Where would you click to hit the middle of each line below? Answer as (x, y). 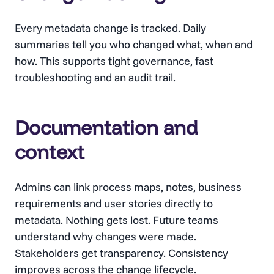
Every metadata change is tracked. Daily (110, 28)
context (50, 151)
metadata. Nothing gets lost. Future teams (117, 220)
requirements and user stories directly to (114, 203)
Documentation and (106, 127)
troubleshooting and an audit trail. (95, 77)
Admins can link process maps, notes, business (128, 187)
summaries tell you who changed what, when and (134, 44)
